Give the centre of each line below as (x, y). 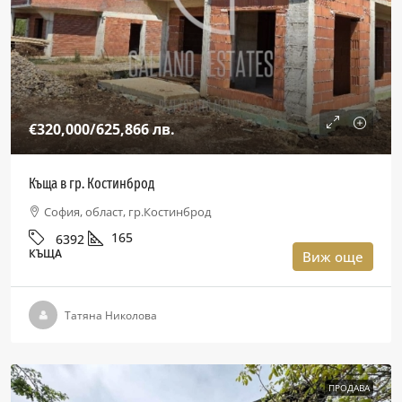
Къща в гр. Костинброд (92, 184)
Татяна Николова (111, 315)
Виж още (333, 257)
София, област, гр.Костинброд (127, 212)
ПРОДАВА (349, 388)
